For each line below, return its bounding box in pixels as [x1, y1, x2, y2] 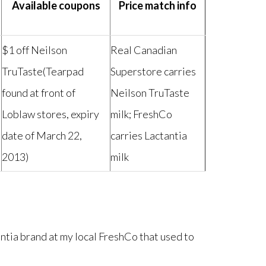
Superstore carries [110, 65, 196, 78]
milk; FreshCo [110, 107, 172, 121]
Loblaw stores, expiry [2, 107, 99, 121]
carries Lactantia [110, 129, 187, 142]
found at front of [2, 86, 75, 99]
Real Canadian [110, 43, 177, 56]
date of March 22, [2, 129, 82, 142]
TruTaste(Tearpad [2, 65, 84, 78]
